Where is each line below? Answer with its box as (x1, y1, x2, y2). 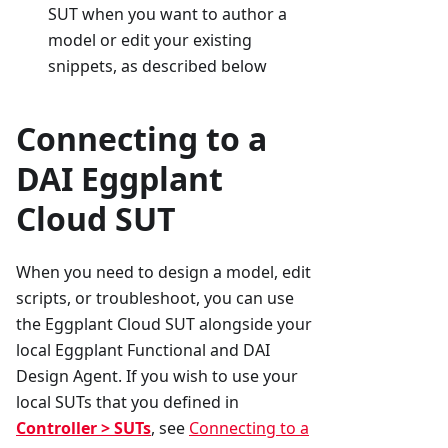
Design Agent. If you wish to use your (16, 365, 298, 388)
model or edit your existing (48, 29, 252, 52)
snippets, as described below (48, 55, 267, 78)
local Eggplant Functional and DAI (16, 339, 270, 362)
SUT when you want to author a (48, 3, 287, 26)
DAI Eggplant (16, 157, 223, 201)
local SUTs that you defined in (16, 391, 239, 414)
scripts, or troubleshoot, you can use (16, 287, 294, 310)
